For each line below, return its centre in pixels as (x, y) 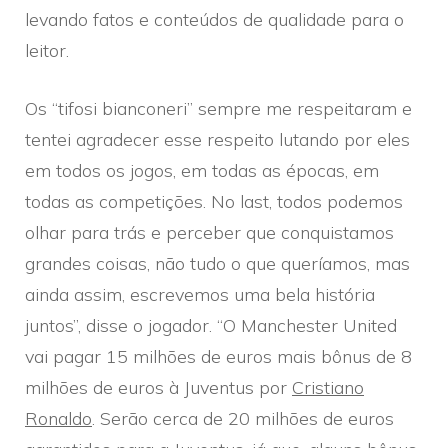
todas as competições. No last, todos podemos (214, 201)
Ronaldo (58, 418)
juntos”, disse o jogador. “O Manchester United (211, 325)
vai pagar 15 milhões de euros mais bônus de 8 (218, 356)
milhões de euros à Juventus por (158, 387)
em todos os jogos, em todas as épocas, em (202, 170)
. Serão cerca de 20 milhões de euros (243, 418)
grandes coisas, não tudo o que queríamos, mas (217, 263)
